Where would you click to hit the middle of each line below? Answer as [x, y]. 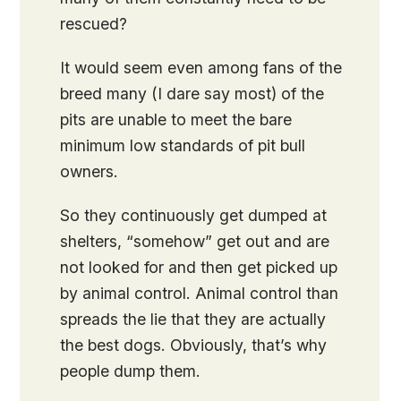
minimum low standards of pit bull [183, 146]
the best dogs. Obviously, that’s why [194, 346]
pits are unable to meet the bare [176, 120]
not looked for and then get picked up [199, 268]
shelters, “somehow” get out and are [195, 242]
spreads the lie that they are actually [193, 320]
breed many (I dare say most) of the [192, 94]
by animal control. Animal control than [200, 294]
